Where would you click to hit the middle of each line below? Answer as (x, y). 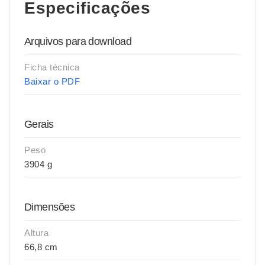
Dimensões (50, 207)
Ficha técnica (52, 67)
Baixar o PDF (52, 81)
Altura (36, 233)
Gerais (39, 124)
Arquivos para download (78, 41)
